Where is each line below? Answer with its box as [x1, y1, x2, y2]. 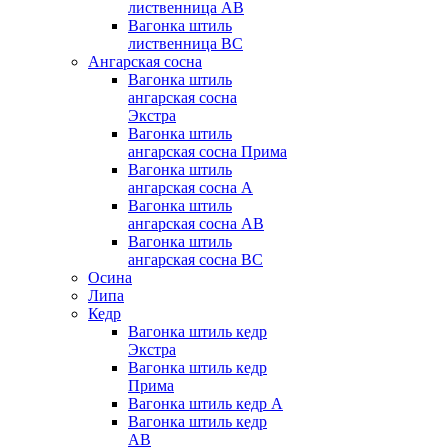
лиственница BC [128, 35, 243, 53]
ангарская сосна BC [128, 251, 263, 269]
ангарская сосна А [128, 179, 253, 197]
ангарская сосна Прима [128, 143, 287, 161]
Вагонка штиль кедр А [128, 395, 283, 413]
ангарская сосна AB [128, 215, 264, 233]
